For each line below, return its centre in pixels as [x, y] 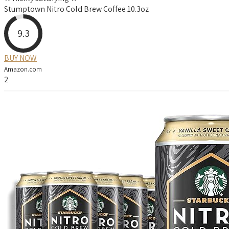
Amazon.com [23, 69]
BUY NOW [20, 58]
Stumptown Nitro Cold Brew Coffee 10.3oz [76, 9]
